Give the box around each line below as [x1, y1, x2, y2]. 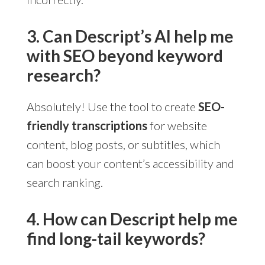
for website [147, 118, 207, 132]
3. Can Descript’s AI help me [26, 25, 234, 46]
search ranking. [26, 174, 103, 189]
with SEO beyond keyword [26, 45, 223, 66]
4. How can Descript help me [26, 208, 238, 229]
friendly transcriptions [26, 118, 147, 132]
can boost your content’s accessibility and [26, 156, 234, 170]
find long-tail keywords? [26, 228, 205, 248]
